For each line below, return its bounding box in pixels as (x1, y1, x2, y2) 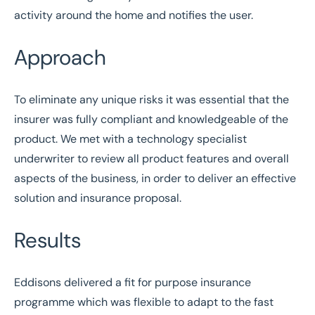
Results (14, 226, 81, 254)
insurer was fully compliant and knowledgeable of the (14, 112, 288, 127)
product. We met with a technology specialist (14, 131, 247, 146)
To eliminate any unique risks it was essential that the (14, 92, 289, 107)
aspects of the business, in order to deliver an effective (14, 171, 296, 186)
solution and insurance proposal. (14, 191, 181, 205)
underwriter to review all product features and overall (14, 151, 289, 166)
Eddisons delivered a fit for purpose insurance (14, 275, 251, 290)
